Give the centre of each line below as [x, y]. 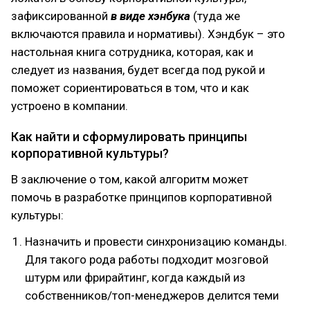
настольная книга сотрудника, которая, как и [132, 52]
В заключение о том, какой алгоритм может [130, 179]
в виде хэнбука [151, 16]
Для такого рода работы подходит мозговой [147, 259]
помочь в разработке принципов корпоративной [142, 197]
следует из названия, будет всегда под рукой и [138, 70]
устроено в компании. [70, 106]
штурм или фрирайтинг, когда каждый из [135, 277]
